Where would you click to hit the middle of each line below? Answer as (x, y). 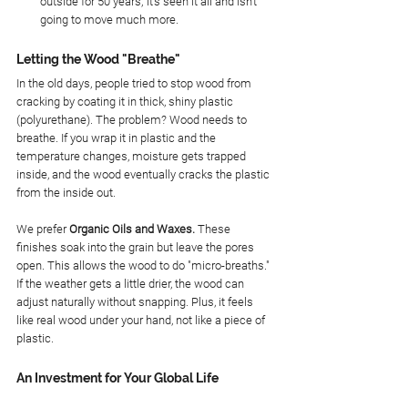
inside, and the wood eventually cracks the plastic (144, 175)
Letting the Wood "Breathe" (98, 60)
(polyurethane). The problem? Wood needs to (133, 120)
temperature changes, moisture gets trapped (133, 157)
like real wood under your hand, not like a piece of (142, 321)
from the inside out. (66, 193)
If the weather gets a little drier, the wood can (132, 284)
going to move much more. (109, 20)
